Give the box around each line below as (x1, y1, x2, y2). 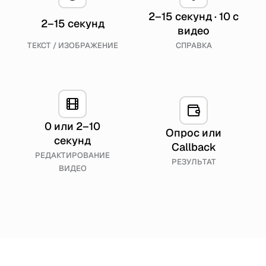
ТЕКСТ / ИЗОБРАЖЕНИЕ (27, 40, 118, 50)
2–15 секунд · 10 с (148, 9, 239, 23)
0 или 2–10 (45, 119, 100, 133)
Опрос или (166, 126, 221, 140)
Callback (171, 140, 216, 154)
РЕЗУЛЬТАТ (171, 157, 216, 167)
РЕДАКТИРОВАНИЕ (35, 150, 110, 160)
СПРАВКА (175, 40, 212, 50)
